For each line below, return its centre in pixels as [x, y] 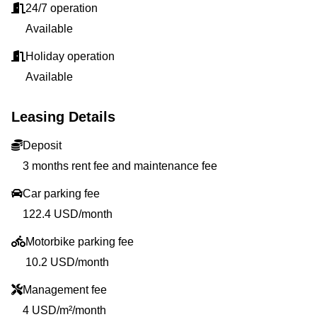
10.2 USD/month [67, 262]
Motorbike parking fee [80, 242]
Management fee [65, 290]
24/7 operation [62, 8]
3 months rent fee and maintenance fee [120, 166]
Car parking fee [61, 194]
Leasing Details [63, 117]
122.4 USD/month [68, 214]
